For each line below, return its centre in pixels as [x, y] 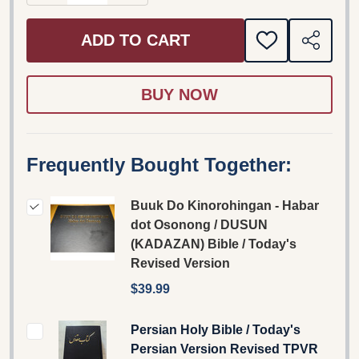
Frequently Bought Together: [159, 164]
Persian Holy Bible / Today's [216, 329]
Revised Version [180, 263]
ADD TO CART [135, 40]
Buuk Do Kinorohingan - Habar [225, 205]
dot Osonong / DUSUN [199, 224]
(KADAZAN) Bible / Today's [214, 244]
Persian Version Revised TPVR [224, 349]
